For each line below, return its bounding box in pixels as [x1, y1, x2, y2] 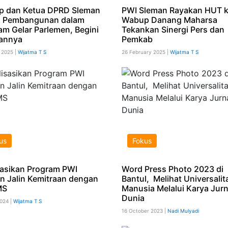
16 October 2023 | [121, 207, 167, 214]
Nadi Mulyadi [167, 207, 199, 214]
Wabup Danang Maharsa [121, 14, 217, 25]
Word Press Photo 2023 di [121, 163, 223, 174]
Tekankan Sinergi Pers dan [121, 24, 224, 35]
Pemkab [121, 34, 153, 44]
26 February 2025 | [121, 48, 170, 55]
